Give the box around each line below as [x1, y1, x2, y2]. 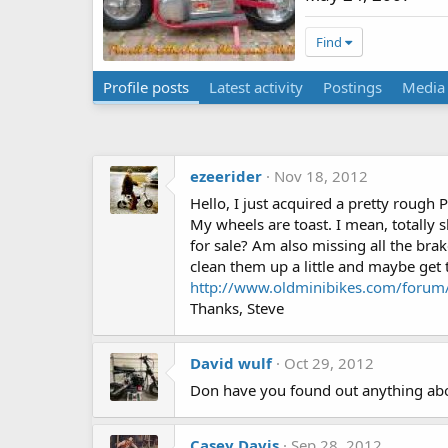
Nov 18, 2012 [274, 166, 368, 186]
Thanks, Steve [190, 298, 284, 318]
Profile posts [103, 77, 189, 97]
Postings [323, 77, 382, 97]
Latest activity [209, 77, 303, 97]
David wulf [190, 353, 272, 373]
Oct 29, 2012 [284, 353, 374, 373]
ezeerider [190, 166, 262, 186]
